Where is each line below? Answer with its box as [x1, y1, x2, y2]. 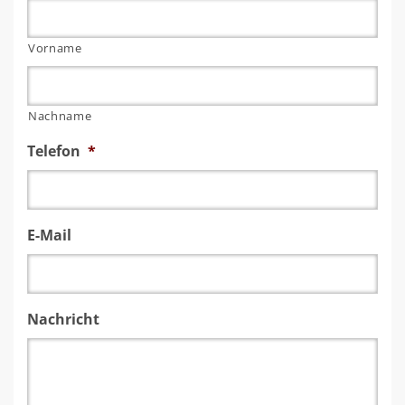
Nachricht [27, 308, 99, 329]
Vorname [28, 39, 82, 56]
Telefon [27, 140, 80, 161]
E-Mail [27, 224, 71, 245]
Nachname [28, 107, 92, 124]
